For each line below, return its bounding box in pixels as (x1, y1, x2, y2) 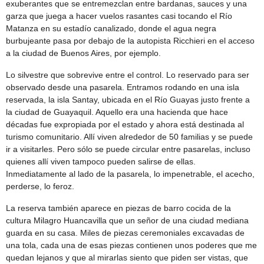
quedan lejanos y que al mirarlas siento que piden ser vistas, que (6, 253, 248, 263)
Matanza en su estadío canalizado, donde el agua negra (6, 24, 216, 34)
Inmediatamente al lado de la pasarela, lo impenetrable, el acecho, (6, 169, 255, 179)
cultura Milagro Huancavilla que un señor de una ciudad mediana (6, 216, 249, 226)
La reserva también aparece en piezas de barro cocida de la (6, 203, 231, 213)
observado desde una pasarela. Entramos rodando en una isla (6, 82, 239, 93)
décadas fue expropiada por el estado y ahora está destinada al (6, 120, 244, 130)
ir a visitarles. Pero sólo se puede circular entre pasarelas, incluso (6, 144, 250, 154)
